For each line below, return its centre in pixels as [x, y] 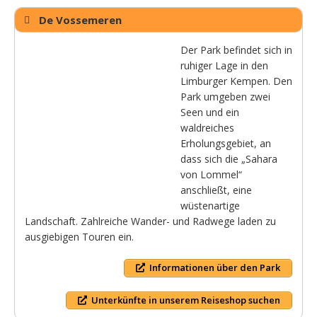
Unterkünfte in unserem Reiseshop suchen [186, 300]
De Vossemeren [80, 20]
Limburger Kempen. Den [236, 81]
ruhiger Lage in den [224, 66]
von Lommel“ [211, 175]
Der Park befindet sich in [236, 50]
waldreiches [207, 128]
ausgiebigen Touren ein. [79, 237]
